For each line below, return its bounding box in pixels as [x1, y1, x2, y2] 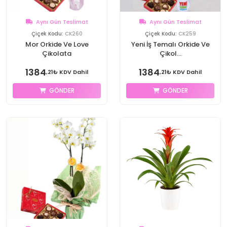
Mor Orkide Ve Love [25, 40, 89, 49]
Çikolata [42, 49, 71, 58]
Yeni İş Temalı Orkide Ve [131, 40, 210, 49]
